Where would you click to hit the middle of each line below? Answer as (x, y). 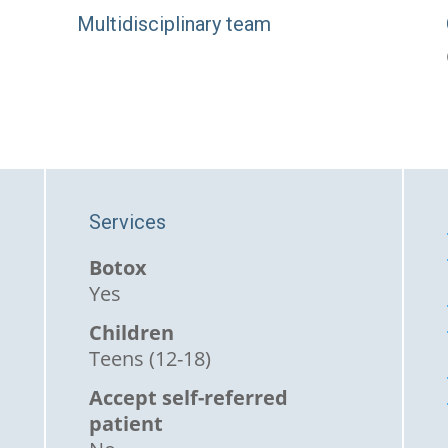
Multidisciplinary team (174, 23)
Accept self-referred (188, 398)
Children (131, 333)
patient (125, 424)
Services (127, 222)
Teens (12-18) (149, 359)
